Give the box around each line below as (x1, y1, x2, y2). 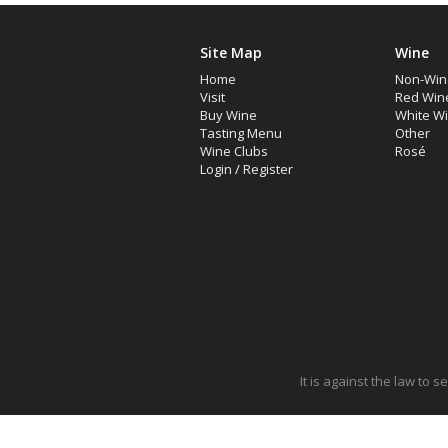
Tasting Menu (199, 124, 282, 142)
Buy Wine (199, 106, 257, 124)
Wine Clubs (199, 142, 268, 160)
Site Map (199, 43, 262, 62)
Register (242, 160, 293, 178)
